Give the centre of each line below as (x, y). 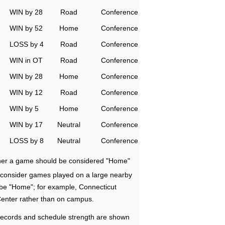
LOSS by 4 (27, 44)
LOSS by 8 (27, 141)
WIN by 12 (26, 92)
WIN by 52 (26, 28)
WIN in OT (26, 60)
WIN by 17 (26, 125)
